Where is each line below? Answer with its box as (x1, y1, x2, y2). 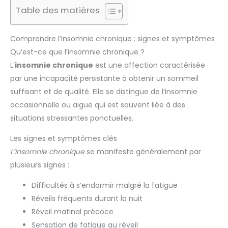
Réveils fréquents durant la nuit (32, 193, 142, 204)
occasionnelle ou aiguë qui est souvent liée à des (10, 99, 185, 110)
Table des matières (16, 4, 100, 17)
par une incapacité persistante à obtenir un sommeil (10, 73, 198, 83)
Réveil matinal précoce (32, 206, 113, 217)
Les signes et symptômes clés (10, 133, 117, 144)
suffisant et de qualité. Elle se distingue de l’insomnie (10, 86, 197, 97)
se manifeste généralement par (84, 146, 201, 157)
